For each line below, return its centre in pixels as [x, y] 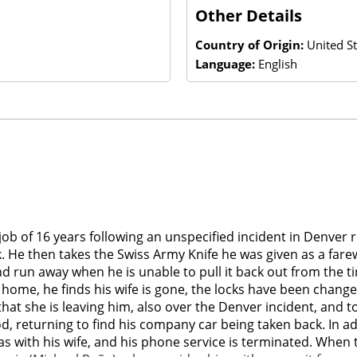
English [278, 63]
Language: [227, 63]
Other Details [249, 15]
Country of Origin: [251, 44]
